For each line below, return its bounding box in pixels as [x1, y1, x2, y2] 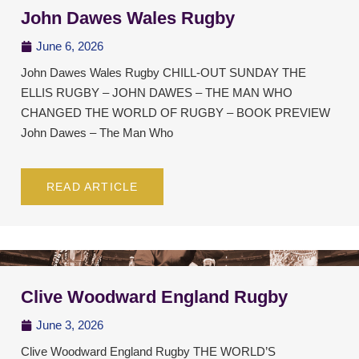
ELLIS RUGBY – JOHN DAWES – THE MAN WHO [21, 86, 292, 100]
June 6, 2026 [36, 39, 103, 54]
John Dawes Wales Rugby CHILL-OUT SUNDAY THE [21, 66, 306, 80]
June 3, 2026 [36, 318, 103, 333]
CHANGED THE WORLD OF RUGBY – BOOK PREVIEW [21, 106, 330, 120]
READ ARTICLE [46, 180, 139, 194]
